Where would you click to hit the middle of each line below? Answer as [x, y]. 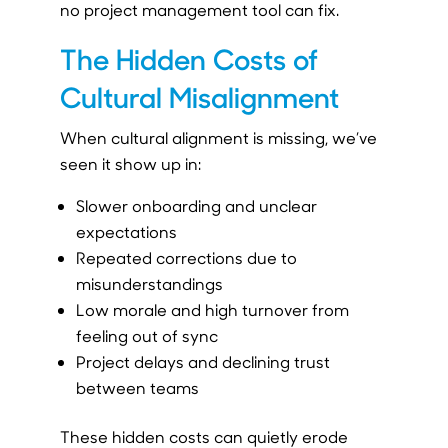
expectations [126, 232]
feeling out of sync [146, 336]
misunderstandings [149, 284]
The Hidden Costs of [188, 58]
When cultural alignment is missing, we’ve [218, 138]
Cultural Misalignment [199, 96]
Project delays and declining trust [202, 362]
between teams [137, 388]
